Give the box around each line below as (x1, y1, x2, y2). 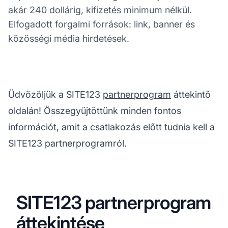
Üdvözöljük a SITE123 (8, 89, 103, 100)
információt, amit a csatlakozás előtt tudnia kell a (8, 121, 215, 132)
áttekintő (171, 89, 211, 100)
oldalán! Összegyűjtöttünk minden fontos (8, 105, 181, 116)
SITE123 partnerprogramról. (8, 137, 127, 149)
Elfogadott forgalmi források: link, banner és (8, 18, 195, 30)
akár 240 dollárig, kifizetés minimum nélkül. (8, 4, 192, 15)
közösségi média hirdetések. (8, 33, 129, 44)
